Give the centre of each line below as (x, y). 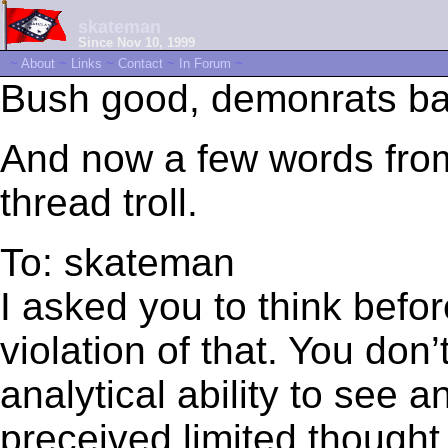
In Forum (205, 63)
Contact (140, 63)
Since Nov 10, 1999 (136, 42)
